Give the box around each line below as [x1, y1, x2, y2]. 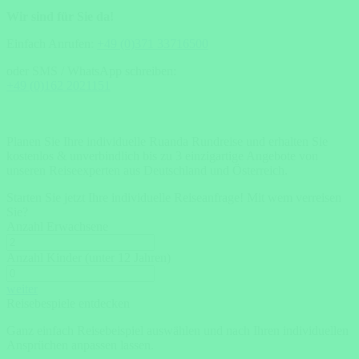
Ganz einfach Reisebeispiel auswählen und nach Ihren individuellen [6, 324, 349, 337]
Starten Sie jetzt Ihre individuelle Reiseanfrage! [6, 191, 244, 204]
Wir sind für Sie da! [6, 10, 114, 23]
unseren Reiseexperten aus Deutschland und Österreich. [6, 163, 288, 177]
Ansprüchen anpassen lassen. [6, 338, 154, 352]
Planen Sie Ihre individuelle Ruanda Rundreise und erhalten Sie [6, 135, 328, 148]
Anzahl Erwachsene [6, 220, 108, 233]
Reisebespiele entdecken [6, 296, 130, 310]
